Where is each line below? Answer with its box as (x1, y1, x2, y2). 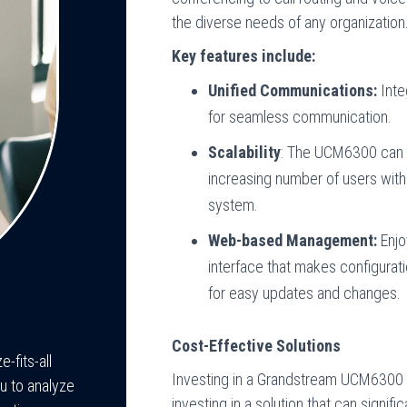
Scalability (208, 143, 282, 162)
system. (208, 195, 259, 214)
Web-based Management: (208, 231, 378, 250)
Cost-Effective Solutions (172, 336, 342, 355)
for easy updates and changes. (208, 283, 402, 303)
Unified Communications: (208, 81, 378, 100)
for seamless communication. (208, 107, 392, 126)
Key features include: (172, 46, 316, 65)
